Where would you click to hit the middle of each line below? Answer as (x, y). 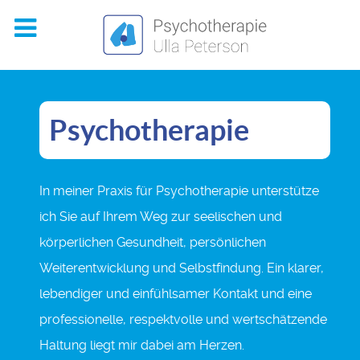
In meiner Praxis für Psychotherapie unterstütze (179, 190)
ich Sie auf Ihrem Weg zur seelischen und (161, 216)
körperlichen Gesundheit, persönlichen (153, 242)
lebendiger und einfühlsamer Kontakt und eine (176, 293)
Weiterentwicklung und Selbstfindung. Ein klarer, (182, 268)
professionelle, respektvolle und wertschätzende (183, 319)
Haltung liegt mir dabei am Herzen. (142, 345)
